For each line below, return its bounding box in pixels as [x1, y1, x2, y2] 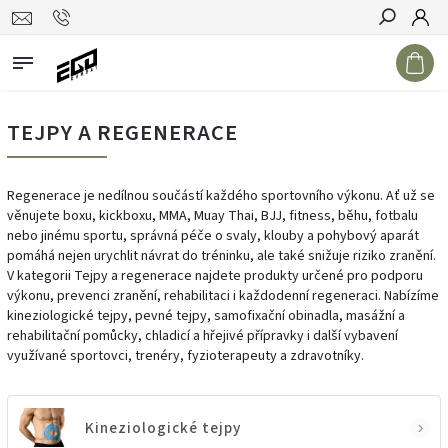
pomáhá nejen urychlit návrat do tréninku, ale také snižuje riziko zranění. [7, 246, 436, 266]
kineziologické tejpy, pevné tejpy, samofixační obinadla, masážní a [7, 306, 405, 326]
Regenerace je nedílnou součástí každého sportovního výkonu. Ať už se [7, 186, 435, 206]
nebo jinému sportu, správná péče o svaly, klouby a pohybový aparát [7, 226, 419, 246]
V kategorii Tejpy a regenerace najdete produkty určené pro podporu [7, 266, 423, 286]
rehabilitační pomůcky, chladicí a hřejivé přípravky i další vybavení [7, 326, 398, 346]
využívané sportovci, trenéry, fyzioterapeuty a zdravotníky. [7, 346, 364, 366]
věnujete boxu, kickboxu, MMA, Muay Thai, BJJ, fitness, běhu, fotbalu [7, 206, 418, 226]
